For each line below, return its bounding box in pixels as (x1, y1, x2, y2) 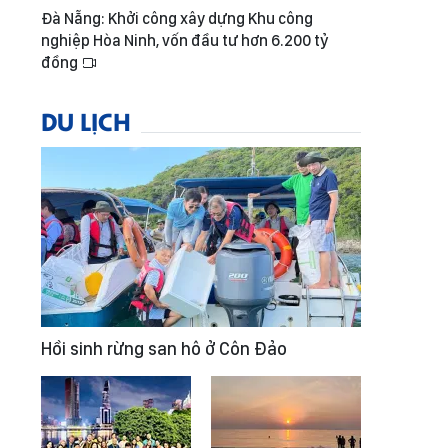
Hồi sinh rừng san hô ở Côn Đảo (41, 338, 287, 359)
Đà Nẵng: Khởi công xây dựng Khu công (41, 9, 313, 28)
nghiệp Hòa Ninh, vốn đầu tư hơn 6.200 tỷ (41, 31, 329, 50)
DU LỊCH (41, 104, 131, 137)
